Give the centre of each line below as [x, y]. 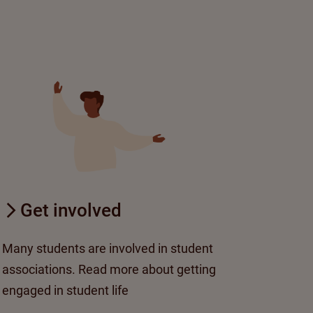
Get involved [71, 210]
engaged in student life [65, 290]
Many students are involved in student [108, 248]
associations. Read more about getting [109, 269]
